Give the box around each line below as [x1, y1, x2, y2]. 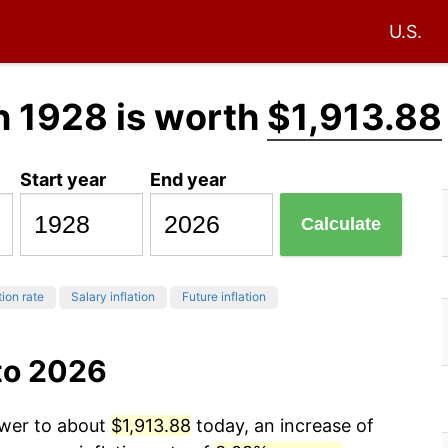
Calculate [301, 214, 382, 235]
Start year [20, 168, 107, 190]
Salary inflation [71, 289, 155, 305]
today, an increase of [191, 415, 374, 437]
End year [150, 168, 227, 190]
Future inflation [182, 289, 266, 305]
